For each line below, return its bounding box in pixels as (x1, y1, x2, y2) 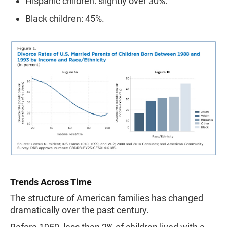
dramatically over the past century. (10, 204, 149, 215)
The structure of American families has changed (10, 192, 203, 203)
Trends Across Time (10, 176, 92, 187)
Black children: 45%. (25, 13, 104, 24)
